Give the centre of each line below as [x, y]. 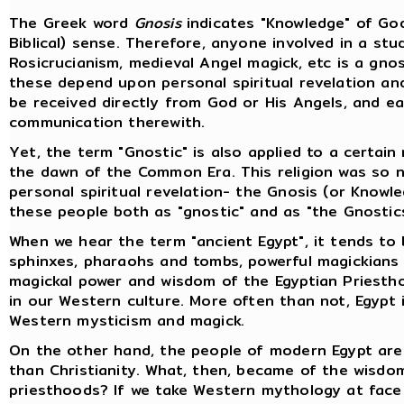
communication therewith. [107, 122]
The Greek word [72, 23]
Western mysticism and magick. [127, 320]
